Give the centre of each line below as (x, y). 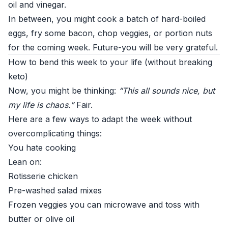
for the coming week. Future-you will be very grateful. (113, 47)
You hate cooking (42, 148)
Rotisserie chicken (43, 176)
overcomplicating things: (55, 133)
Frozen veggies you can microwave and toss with (104, 205)
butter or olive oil (41, 219)
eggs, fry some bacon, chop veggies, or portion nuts (110, 33)
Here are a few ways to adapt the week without (100, 119)
